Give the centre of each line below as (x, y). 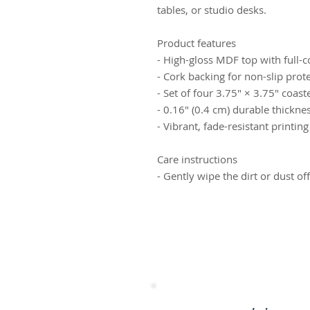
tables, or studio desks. (212, 10)
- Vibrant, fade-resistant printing (233, 126)
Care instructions (197, 159)
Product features (197, 43)
